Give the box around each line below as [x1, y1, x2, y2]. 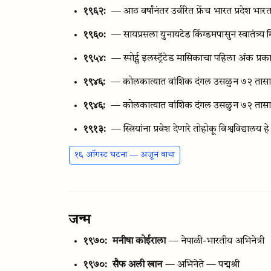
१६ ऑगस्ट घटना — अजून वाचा [74, 151, 175, 159]
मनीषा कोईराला [112, 237, 166, 246]
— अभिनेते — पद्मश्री [165, 260, 240, 270]
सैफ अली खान [112, 260, 163, 270]
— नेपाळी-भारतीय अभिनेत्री [168, 237, 265, 246]
